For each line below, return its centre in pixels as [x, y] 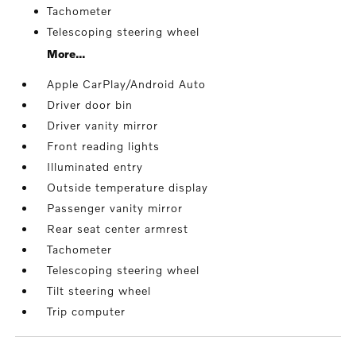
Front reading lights [104, 145]
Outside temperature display [128, 187]
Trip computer [87, 311]
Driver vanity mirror [103, 125]
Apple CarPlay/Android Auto [127, 83]
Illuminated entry [95, 166]
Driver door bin [90, 104]
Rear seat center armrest [118, 228]
